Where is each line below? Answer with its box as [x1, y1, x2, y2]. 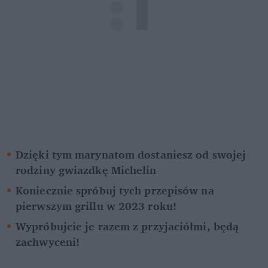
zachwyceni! [16, 232, 80, 251]
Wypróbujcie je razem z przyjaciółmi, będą [16, 217, 239, 235]
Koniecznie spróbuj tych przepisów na [16, 181, 214, 199]
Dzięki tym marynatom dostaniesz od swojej [16, 145, 246, 163]
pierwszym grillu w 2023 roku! [16, 196, 176, 215]
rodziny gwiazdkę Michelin [16, 160, 157, 179]
